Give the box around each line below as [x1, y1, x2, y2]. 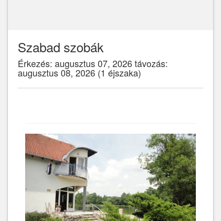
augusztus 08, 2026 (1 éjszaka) [18, 66, 141, 79]
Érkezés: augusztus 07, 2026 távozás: [18, 57, 168, 70]
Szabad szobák [18, 37, 104, 56]
